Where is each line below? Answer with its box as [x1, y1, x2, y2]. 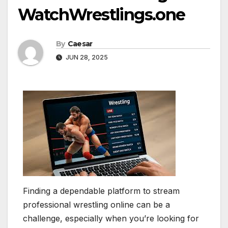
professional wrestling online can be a [23, 199, 170, 210]
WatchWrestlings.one [18, 5, 185, 25]
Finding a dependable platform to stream [23, 186, 180, 196]
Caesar [67, 39, 93, 49]
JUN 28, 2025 [64, 53, 108, 62]
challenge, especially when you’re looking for [23, 213, 199, 224]
